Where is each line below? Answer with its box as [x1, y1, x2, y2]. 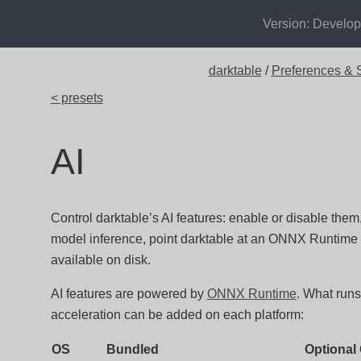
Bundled [106, 342, 159, 356]
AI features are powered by [50, 287, 207, 301]
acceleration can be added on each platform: [50, 308, 304, 322]
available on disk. [50, 253, 151, 267]
